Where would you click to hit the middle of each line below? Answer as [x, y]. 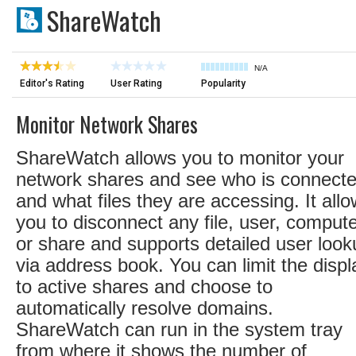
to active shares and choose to [144, 286]
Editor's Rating [52, 83]
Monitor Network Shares [107, 124]
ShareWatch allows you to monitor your [180, 158]
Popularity [223, 83]
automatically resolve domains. [145, 308]
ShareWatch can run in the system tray [179, 329]
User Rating [136, 83]
